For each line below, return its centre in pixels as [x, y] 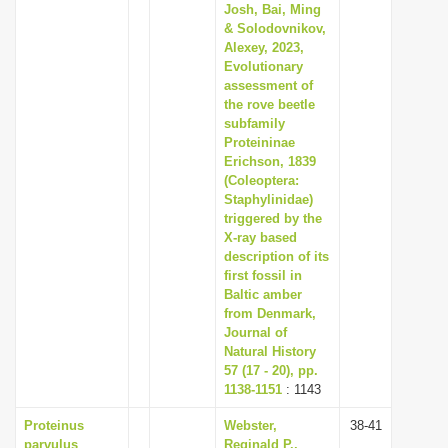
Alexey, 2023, [264, 47]
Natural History [270, 351]
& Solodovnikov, [275, 28]
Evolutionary [263, 66]
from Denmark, [270, 313]
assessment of [268, 85]
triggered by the [273, 218]
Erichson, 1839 [270, 161]
